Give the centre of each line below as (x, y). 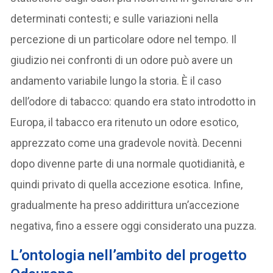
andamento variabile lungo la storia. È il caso (116, 80)
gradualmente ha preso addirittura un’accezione (125, 205)
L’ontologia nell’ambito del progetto (129, 255)
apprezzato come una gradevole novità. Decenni (126, 143)
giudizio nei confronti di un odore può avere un (122, 60)
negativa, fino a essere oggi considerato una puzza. (134, 225)
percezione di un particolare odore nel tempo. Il (124, 39)
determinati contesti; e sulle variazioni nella (115, 18)
